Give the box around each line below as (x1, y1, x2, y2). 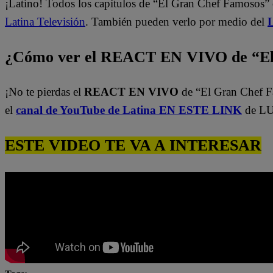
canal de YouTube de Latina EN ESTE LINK (16, 104, 242, 117)
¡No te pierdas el (5, 85, 84, 99)
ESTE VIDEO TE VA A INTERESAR (5, 136, 261, 154)
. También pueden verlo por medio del (85, 15, 268, 29)
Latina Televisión (5, 15, 85, 29)
